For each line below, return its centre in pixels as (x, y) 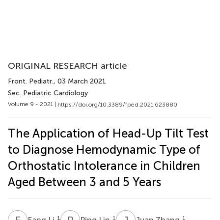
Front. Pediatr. (31, 81)
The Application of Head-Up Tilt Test (108, 133)
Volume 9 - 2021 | (33, 104)
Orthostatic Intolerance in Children (104, 165)
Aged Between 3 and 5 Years (84, 182)
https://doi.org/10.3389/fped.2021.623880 (117, 104)
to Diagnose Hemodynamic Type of (104, 149)
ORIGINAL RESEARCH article (68, 66)
